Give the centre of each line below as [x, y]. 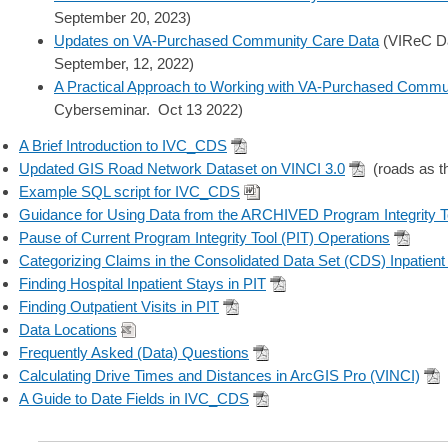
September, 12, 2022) [124, 63]
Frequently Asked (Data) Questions [134, 352]
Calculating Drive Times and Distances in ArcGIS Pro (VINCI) [219, 375]
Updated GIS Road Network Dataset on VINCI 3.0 [182, 168]
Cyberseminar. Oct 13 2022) [148, 109]
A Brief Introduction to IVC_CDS [123, 145]
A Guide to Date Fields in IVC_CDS [134, 398]
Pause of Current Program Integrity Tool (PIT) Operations [204, 237]
